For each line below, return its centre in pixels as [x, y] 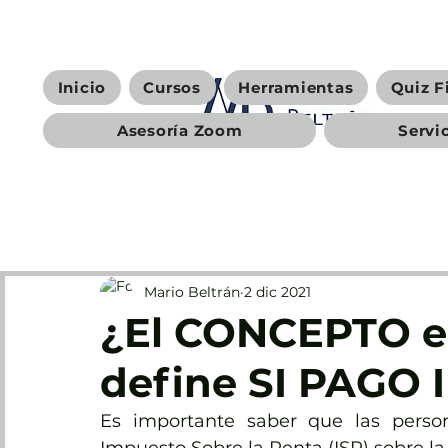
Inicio [82, 87]
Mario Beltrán [192, 291]
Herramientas [296, 87]
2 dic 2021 [277, 291]
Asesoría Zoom [179, 130]
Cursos [172, 87]
